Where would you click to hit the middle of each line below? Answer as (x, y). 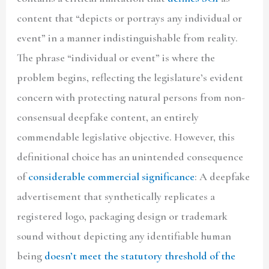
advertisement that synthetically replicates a (116, 197)
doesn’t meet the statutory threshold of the (140, 256)
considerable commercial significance (112, 177)
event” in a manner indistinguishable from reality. (128, 38)
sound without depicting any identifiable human (124, 236)
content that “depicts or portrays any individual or (130, 18)
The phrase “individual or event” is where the (116, 58)
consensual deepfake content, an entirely (108, 117)
